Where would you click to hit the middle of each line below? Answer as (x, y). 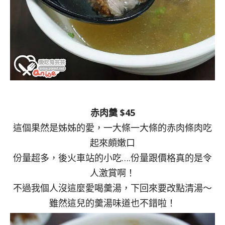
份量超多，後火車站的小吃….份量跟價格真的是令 (113, 158)
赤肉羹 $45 (113, 113)
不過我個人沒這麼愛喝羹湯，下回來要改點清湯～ (113, 188)
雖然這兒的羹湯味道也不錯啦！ (113, 203)
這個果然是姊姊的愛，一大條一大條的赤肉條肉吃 (113, 128)
